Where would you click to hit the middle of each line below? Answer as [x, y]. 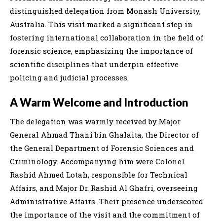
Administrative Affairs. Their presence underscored [107, 201]
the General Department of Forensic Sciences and [102, 148]
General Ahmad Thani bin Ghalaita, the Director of [104, 134]
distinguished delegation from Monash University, [105, 11]
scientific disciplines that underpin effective [94, 64]
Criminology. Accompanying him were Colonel [97, 161]
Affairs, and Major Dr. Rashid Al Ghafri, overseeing [104, 188]
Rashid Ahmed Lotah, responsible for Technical [99, 174]
